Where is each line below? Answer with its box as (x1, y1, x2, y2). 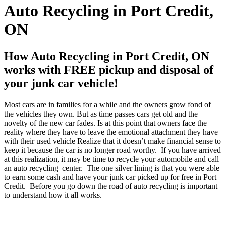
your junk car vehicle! (4, 76, 118, 90)
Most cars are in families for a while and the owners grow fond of (4, 100, 211, 109)
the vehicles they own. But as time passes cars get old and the (4, 109, 198, 118)
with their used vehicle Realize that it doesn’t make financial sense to (4, 136, 221, 145)
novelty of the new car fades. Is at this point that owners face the (4, 118, 207, 127)
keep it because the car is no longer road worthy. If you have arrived (4, 145, 221, 154)
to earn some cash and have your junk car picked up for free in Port (4, 172, 216, 181)
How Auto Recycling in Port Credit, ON (4, 49, 209, 63)
